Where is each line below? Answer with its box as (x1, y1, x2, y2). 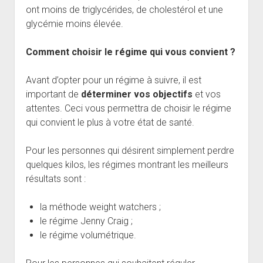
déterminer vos (80, 88, 153, 100)
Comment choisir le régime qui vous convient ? (25, 46, 235, 58)
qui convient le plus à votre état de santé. (25, 116, 194, 128)
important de (25, 88, 81, 100)
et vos (194, 88, 221, 100)
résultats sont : (25, 173, 86, 184)
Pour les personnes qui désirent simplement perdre (25, 144, 234, 156)
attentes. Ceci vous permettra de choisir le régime (25, 102, 231, 114)
